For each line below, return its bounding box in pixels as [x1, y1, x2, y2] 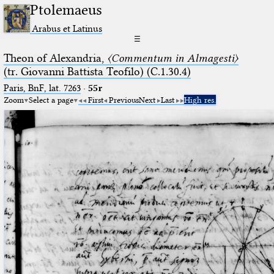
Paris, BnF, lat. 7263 [3, 82, 81, 94]
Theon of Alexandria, [3, 51, 107, 65]
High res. [183, 94, 216, 105]
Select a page [28, 94, 73, 105]
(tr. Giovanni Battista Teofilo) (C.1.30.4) [3, 64, 191, 78]
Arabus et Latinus [32, 22, 103, 34]
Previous [108, 94, 139, 105]
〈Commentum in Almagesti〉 [106, 51, 239, 65]
